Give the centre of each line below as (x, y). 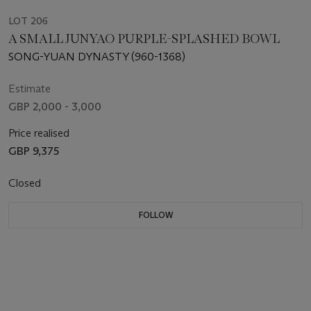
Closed (26, 183)
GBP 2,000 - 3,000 (55, 107)
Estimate (30, 89)
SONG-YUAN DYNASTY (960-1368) (97, 57)
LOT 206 (28, 21)
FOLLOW (155, 215)
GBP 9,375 (34, 151)
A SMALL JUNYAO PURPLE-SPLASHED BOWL (144, 39)
